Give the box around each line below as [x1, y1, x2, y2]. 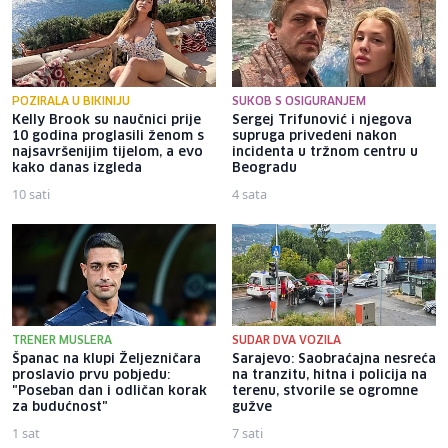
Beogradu [232, 161, 297, 175]
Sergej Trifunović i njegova [232, 113, 412, 127]
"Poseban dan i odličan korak [12, 384, 207, 398]
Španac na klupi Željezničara [12, 352, 201, 366]
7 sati [232, 423, 263, 442]
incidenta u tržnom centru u [232, 145, 418, 159]
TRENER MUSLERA [12, 334, 112, 346]
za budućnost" [12, 400, 108, 414]
